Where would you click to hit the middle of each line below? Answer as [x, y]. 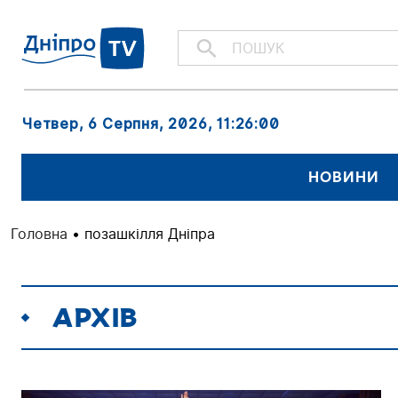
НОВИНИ [344, 177]
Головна [39, 233]
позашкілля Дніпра [150, 233]
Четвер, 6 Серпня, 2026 [115, 123]
